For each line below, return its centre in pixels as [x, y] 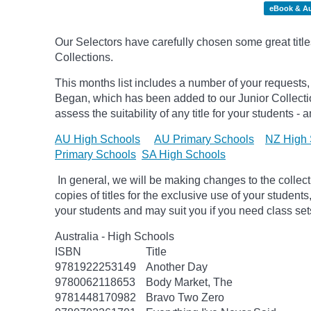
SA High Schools [184, 154]
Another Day [177, 267]
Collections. [87, 57]
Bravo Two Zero [185, 297]
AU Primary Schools [204, 139]
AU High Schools [98, 139]
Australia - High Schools [115, 236]
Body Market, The [189, 282]
